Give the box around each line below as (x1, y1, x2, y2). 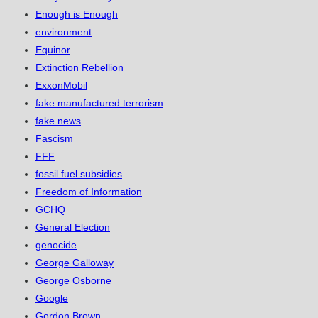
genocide (35, 239, 77, 251)
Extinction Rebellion (35, 62, 124, 74)
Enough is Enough (35, 9, 118, 21)
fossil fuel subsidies (35, 168, 122, 180)
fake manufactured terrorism (35, 97, 163, 109)
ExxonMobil (35, 79, 87, 92)
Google (35, 292, 68, 305)
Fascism (35, 133, 73, 145)
